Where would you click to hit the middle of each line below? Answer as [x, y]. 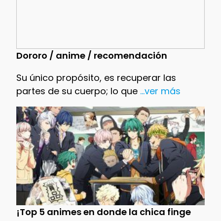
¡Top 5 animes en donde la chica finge [103, 212]
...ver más [159, 91]
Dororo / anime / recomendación [92, 55]
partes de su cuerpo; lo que [77, 91]
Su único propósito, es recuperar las [96, 77]
